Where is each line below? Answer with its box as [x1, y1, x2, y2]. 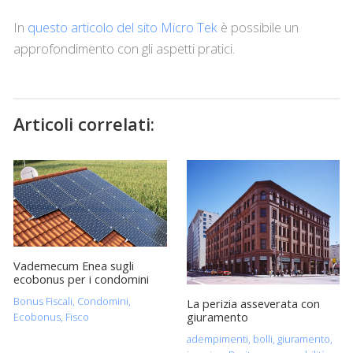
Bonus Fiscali [13, 293, 72, 308]
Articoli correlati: [13, 113, 154, 136]
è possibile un [217, 18, 299, 37]
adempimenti [186, 331, 248, 346]
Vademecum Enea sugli [13, 257, 134, 273]
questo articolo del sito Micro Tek [27, 18, 217, 37]
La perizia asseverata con [186, 295, 320, 312]
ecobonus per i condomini [13, 270, 149, 287]
